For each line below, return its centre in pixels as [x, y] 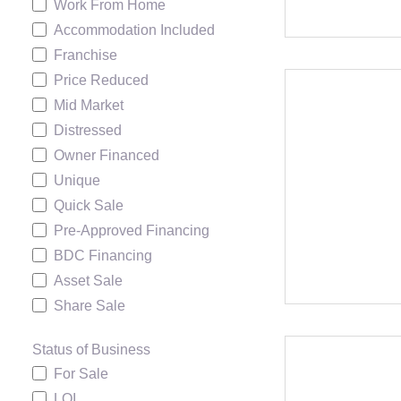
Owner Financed [107, 156]
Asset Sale [88, 281]
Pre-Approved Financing [132, 231]
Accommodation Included [134, 30]
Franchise [85, 55]
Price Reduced [101, 81]
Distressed [88, 131]
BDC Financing [103, 256]
